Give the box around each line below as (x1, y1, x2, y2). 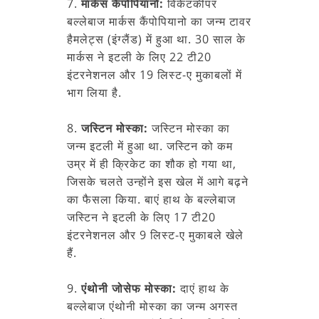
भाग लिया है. (67, 84, 122, 100)
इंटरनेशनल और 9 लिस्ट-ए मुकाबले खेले (67, 226, 244, 243)
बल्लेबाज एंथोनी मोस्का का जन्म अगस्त (67, 298, 238, 314)
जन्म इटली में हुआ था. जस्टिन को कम (67, 137, 233, 154)
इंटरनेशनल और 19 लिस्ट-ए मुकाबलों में (67, 66, 242, 83)
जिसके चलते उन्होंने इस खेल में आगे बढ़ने (67, 173, 249, 189)
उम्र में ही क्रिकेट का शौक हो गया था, (67, 155, 236, 172)
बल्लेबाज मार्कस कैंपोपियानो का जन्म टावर (67, 13, 251, 29)
